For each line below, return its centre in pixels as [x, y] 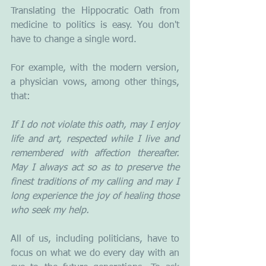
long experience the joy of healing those [95, 197]
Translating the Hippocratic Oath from [95, 12]
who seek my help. [50, 211]
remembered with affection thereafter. [95, 154]
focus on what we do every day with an [95, 254]
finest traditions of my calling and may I [95, 183]
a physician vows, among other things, [95, 83]
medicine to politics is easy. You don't [95, 26]
